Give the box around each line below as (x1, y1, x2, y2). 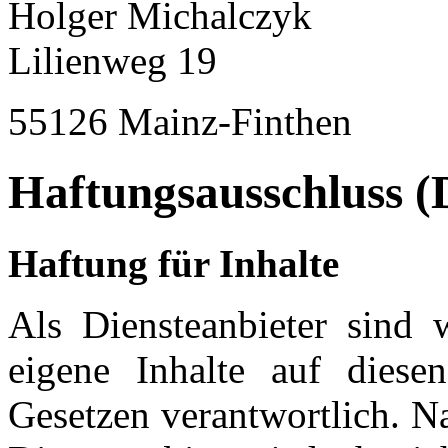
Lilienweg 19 (8, 39, 217, 83)
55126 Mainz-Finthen (8, 100, 352, 144)
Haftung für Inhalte (8, 241, 339, 285)
